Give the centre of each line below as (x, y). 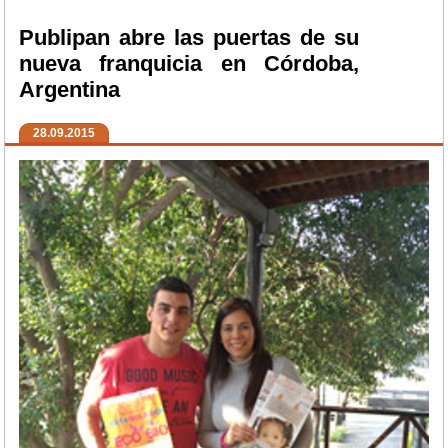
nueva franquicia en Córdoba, (189, 64)
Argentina (69, 90)
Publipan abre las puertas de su (189, 38)
